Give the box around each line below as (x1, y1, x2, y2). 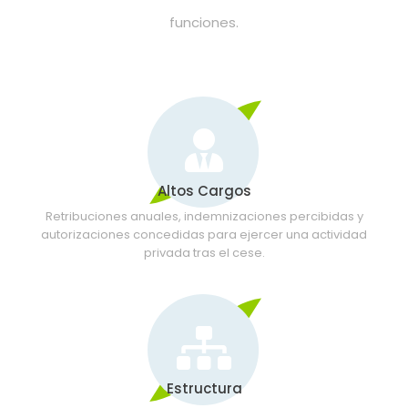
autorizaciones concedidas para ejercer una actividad (41, 226, 367, 244)
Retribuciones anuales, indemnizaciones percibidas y (45, 208, 363, 226)
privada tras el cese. (143, 244, 265, 262)
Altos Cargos (157, 181, 251, 201)
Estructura (166, 379, 242, 399)
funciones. (169, 12, 239, 32)
